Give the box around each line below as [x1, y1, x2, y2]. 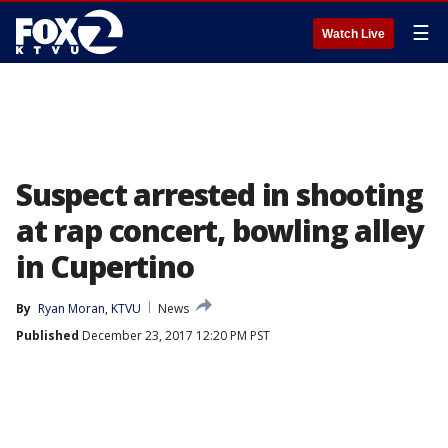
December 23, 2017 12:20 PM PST [79, 327, 270, 344]
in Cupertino [16, 246, 194, 287]
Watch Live [322, 27, 385, 41]
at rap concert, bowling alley [16, 210, 424, 251]
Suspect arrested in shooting [16, 174, 423, 215]
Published [16, 327, 79, 344]
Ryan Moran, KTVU [38, 300, 141, 317]
